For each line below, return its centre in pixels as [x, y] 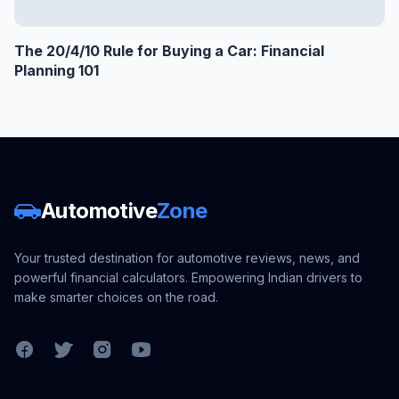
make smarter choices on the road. [116, 297]
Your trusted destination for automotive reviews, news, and [187, 258]
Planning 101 [57, 70]
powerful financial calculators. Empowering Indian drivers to [188, 277]
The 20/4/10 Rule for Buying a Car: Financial [169, 51]
